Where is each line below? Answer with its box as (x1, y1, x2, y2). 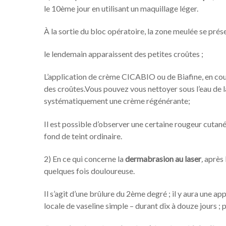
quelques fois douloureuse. (44, 166, 135, 176)
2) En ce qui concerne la (44, 154, 125, 164)
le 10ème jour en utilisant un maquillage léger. (44, 3, 198, 13)
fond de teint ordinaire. (44, 131, 122, 141)
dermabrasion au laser (125, 154, 201, 164)
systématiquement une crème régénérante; (44, 96, 190, 106)
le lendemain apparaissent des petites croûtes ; (44, 49, 203, 59)
